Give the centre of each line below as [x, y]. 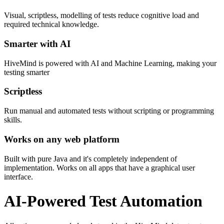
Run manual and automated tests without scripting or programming [109, 111]
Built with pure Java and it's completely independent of [90, 158]
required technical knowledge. [51, 24]
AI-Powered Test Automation [103, 201]
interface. [18, 176]
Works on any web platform [62, 139]
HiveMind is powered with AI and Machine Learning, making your [110, 63]
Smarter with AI [37, 44]
